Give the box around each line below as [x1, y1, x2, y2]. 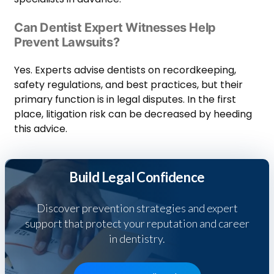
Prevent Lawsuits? [14, 35, 120, 50]
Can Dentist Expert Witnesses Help [14, 20, 216, 35]
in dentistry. [109, 232, 165, 246]
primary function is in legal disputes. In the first [14, 92, 236, 107]
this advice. [14, 122, 67, 136]
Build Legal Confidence [69, 169, 205, 186]
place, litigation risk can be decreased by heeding [14, 107, 252, 122]
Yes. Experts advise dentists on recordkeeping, [14, 63, 236, 78]
